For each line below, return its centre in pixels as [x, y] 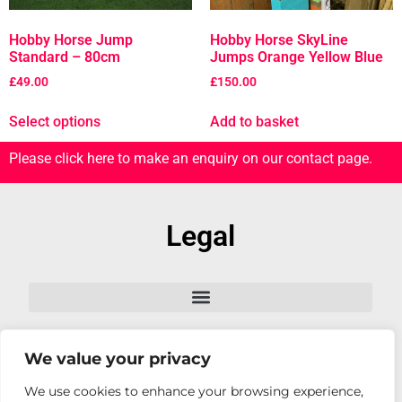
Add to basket [254, 122]
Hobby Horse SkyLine [279, 40]
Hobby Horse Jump [71, 40]
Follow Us [201, 375]
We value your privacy [118, 359]
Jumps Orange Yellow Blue [297, 57]
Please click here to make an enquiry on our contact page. [191, 159]
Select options [55, 122]
